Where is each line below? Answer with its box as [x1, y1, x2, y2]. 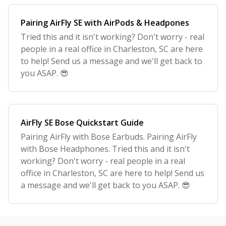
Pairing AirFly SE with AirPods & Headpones [21, 17, 189, 28]
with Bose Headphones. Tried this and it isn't [21, 143, 190, 154]
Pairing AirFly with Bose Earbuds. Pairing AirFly [21, 131, 197, 142]
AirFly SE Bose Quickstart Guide [21, 117, 144, 128]
